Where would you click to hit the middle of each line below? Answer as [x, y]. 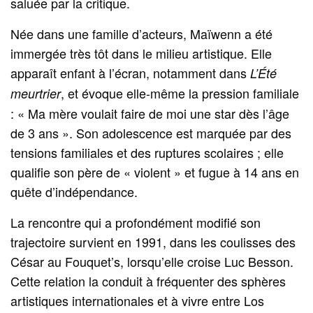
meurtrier [36, 93]
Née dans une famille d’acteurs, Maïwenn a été [142, 33]
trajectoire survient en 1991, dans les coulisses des [153, 241]
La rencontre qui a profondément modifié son [136, 222]
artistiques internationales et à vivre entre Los [138, 300]
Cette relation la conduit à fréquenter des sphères [148, 281]
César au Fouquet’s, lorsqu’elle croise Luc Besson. [152, 261]
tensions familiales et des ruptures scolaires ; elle [147, 152]
